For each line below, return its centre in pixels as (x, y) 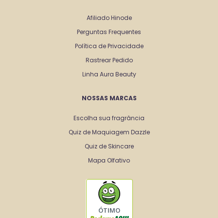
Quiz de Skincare (109, 146)
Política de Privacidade (109, 46)
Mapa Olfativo (109, 160)
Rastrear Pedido (109, 60)
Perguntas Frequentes (109, 32)
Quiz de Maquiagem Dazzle (109, 132)
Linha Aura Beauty (109, 74)
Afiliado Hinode (109, 18)
